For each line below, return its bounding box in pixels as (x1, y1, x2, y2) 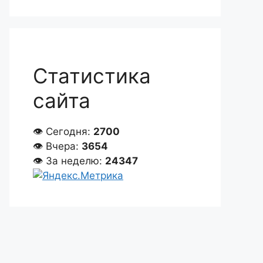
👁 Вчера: (33, 140, 82, 152)
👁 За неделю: (33, 155, 105, 167)
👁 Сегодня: (33, 126, 93, 137)
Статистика (33, 63, 151, 88)
